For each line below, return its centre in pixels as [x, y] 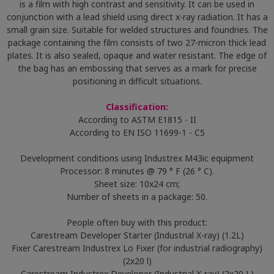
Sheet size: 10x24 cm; [137, 184]
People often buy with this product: [137, 222]
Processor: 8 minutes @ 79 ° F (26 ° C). [137, 171]
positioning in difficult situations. [137, 81]
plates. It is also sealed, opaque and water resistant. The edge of [137, 55]
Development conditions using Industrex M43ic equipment [137, 158]
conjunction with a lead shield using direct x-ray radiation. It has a [137, 17]
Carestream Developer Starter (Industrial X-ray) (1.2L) [137, 235]
